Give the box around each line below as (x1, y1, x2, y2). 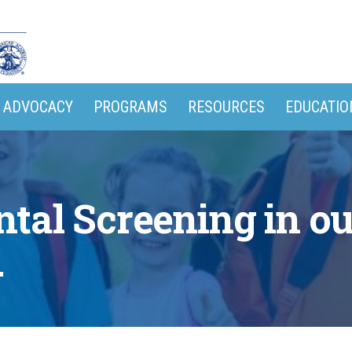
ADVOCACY (3, 97, 73, 117)
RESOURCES (188, 97, 265, 117)
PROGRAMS (93, 97, 167, 117)
